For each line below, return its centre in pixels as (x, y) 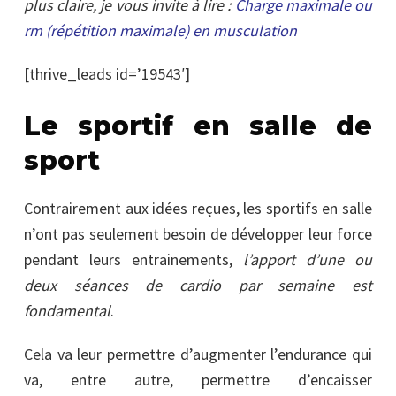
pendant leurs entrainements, (128, 260)
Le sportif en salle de (198, 126)
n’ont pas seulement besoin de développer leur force (198, 234)
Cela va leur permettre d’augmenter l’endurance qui (198, 354)
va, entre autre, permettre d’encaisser (198, 380)
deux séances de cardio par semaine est (198, 286)
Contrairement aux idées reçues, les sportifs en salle (198, 209)
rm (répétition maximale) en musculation (160, 31)
